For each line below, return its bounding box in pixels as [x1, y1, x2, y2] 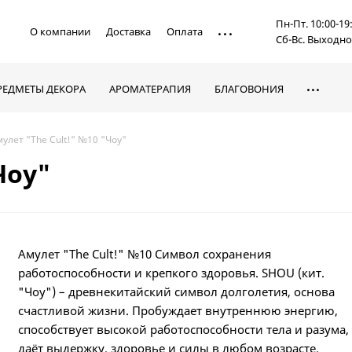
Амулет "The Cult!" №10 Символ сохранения [18, 245, 271, 262]
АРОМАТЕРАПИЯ [109, 81, 191, 96]
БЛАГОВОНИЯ [214, 81, 284, 96]
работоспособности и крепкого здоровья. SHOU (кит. [18, 264, 324, 280]
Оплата [167, 24, 203, 38]
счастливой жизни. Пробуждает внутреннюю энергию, [18, 302, 338, 318]
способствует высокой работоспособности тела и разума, [18, 321, 349, 337]
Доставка [106, 24, 152, 38]
